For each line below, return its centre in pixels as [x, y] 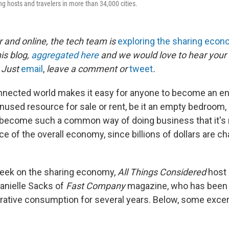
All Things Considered [162, 172]
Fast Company [96, 186]
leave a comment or [87, 69]
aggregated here [65, 55]
